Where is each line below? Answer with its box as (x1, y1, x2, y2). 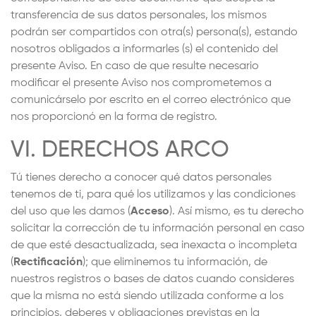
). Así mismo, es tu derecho (169, 206, 304, 217)
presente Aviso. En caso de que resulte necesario (11, 61, 259, 72)
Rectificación (13, 257, 83, 268)
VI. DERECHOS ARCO (11, 139, 229, 162)
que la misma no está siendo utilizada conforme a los (11, 291, 284, 302)
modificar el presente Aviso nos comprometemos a (11, 78, 272, 89)
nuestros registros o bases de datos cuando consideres (11, 274, 294, 285)
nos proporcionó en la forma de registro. (11, 111, 217, 123)
